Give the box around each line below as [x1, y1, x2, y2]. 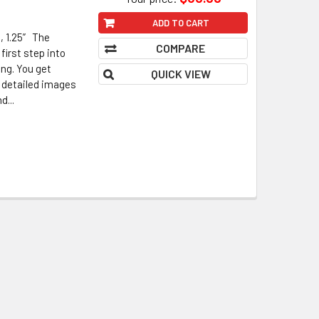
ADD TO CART [152, 16, 209, 28]
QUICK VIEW [150, 66, 211, 80]
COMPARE [155, 41, 205, 55]
